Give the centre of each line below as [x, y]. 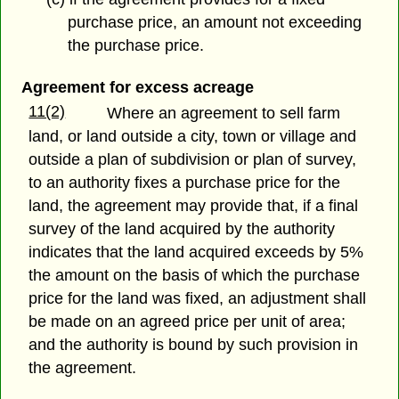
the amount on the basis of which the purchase [195, 275]
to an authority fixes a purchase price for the [185, 182]
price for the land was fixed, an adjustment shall [198, 298]
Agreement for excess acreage [137, 87]
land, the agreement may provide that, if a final [194, 205]
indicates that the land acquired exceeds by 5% [196, 252]
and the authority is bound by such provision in [194, 344]
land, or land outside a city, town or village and [193, 136]
